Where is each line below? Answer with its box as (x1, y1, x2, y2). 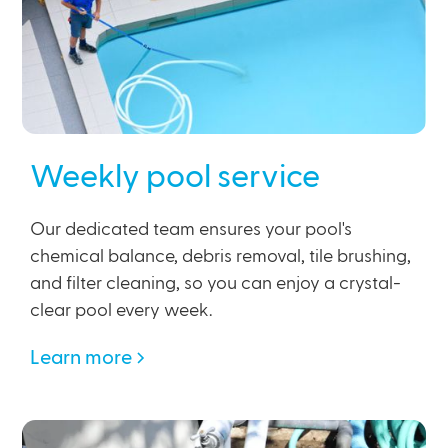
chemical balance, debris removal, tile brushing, (30, 248, 412, 266)
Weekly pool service (30, 161, 321, 194)
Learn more (30, 348, 133, 369)
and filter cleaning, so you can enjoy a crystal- (30, 275, 402, 293)
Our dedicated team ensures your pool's (30, 221, 353, 239)
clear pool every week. (30, 302, 213, 320)
